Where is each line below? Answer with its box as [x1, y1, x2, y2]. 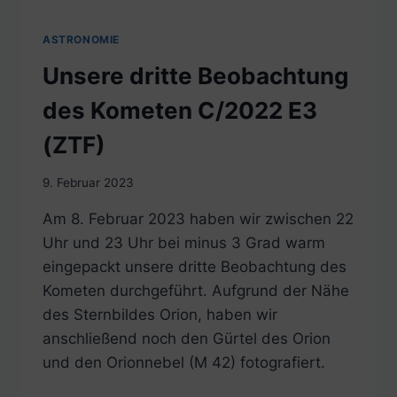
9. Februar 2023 [43, 175, 134, 191]
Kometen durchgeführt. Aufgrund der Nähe [43, 282, 349, 300]
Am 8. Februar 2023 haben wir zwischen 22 [43, 210, 354, 229]
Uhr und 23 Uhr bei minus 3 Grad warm [43, 234, 325, 253]
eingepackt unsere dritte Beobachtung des [43, 258, 346, 276]
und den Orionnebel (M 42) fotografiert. [43, 354, 325, 372]
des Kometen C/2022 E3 [43, 96, 317, 124]
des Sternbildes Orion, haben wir [43, 306, 277, 324]
